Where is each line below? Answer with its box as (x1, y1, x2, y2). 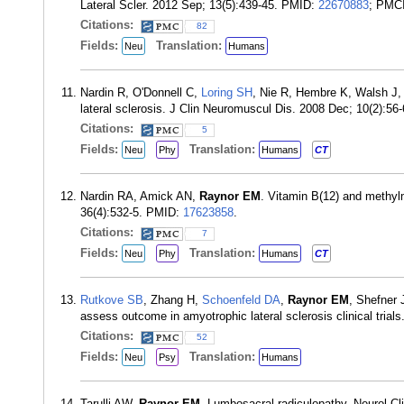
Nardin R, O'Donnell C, (80, 86, 201, 99)
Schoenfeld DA (202, 293, 280, 307)
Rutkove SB (80, 293, 143, 307)
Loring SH (201, 86, 252, 99)
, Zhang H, (143, 293, 202, 307)
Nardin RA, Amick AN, (80, 189, 199, 203)
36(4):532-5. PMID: (80, 206, 183, 219)
